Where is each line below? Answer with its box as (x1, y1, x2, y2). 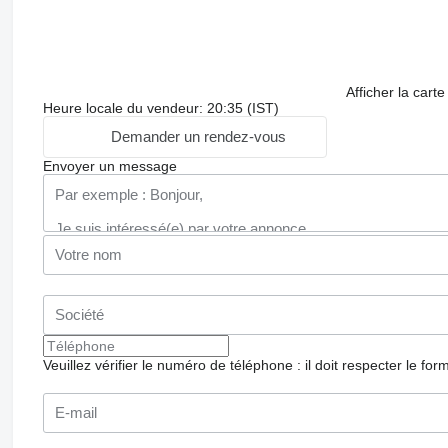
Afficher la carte (345, 83, 445, 100)
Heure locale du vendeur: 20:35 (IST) (42, 99, 279, 116)
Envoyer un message (42, 157, 177, 174)
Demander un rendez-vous (110, 128, 286, 146)
